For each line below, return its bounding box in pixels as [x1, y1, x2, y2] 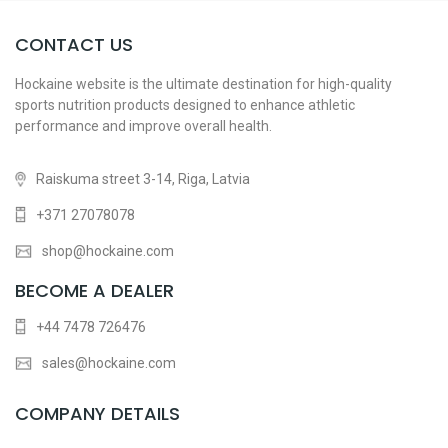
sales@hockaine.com [41, 354, 176, 371]
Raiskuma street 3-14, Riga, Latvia [36, 170, 251, 187]
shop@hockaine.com [41, 242, 174, 259]
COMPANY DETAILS [15, 400, 180, 426]
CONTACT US [15, 31, 133, 57]
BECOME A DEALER [15, 277, 174, 303]
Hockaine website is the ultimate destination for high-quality [15, 75, 392, 92]
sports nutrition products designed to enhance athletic [15, 96, 355, 113]
